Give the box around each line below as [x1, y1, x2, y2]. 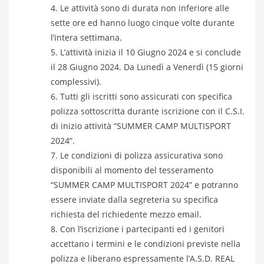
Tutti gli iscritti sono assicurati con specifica [60, 91, 232, 102]
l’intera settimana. [51, 32, 122, 43]
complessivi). [51, 76, 101, 87]
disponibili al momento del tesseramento [51, 164, 213, 176]
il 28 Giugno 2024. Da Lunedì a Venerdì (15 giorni [51, 61, 243, 72]
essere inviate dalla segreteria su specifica [51, 194, 218, 205]
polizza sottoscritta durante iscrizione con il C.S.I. [51, 105, 245, 117]
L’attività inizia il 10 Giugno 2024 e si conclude [60, 47, 241, 58]
